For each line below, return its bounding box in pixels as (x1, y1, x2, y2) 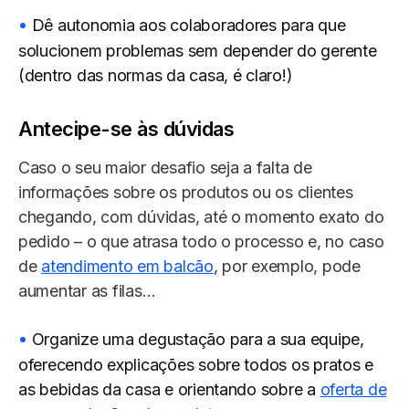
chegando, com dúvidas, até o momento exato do (18, 207, 384, 227)
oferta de (320, 380, 387, 400)
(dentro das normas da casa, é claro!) (18, 66, 293, 86)
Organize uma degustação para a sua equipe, (31, 330, 364, 350)
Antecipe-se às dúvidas (18, 117, 234, 142)
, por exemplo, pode (213, 257, 361, 277)
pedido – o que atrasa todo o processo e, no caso (18, 232, 384, 252)
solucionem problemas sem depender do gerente (18, 41, 377, 61)
